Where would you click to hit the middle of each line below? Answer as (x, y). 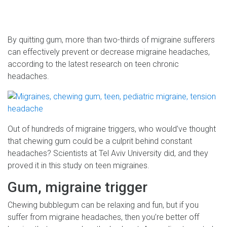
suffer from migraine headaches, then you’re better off (103, 217)
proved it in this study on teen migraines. (79, 165)
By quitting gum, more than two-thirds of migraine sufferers (111, 40)
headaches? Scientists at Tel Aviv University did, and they (108, 153)
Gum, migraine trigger (78, 187)
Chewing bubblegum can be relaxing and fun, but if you (103, 205)
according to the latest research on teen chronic (93, 64)
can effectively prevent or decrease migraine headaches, (109, 52)
